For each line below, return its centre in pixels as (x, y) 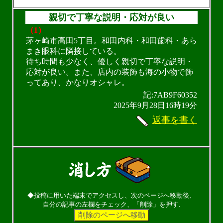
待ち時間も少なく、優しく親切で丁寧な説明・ (110, 62)
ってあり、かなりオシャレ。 (78, 83)
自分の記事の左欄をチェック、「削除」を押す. (111, 205)
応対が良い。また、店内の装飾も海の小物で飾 (110, 72)
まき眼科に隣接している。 (74, 51)
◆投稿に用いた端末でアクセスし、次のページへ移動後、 (111, 196)
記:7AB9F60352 (170, 95)
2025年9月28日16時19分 (155, 106)
